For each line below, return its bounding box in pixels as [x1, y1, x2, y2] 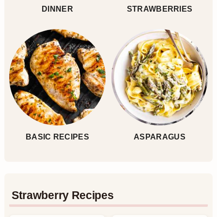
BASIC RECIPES [26, 133, 89, 141]
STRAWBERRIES [126, 5, 193, 14]
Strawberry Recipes [11, 189, 114, 202]
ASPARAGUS [134, 133, 186, 141]
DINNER [42, 5, 73, 14]
